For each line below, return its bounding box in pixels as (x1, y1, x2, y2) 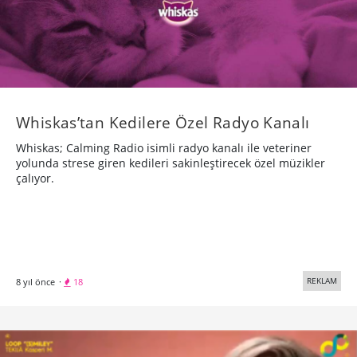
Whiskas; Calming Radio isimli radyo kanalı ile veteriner (16, 140, 312, 156)
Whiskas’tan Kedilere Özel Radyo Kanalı (16, 112, 310, 134)
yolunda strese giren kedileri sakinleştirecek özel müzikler (16, 155, 325, 171)
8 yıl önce (16, 276, 55, 288)
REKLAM (307, 275, 337, 287)
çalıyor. (16, 171, 54, 186)
